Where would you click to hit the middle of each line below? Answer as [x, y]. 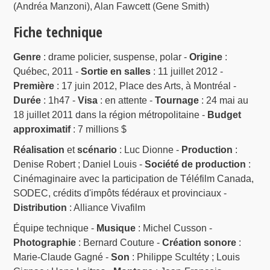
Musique [116, 228]
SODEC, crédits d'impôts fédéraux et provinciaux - [120, 193]
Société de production [196, 164]
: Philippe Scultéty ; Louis [185, 257]
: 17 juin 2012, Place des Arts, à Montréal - [146, 86]
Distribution [40, 207]
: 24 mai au [224, 100]
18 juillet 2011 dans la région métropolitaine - [111, 115]
